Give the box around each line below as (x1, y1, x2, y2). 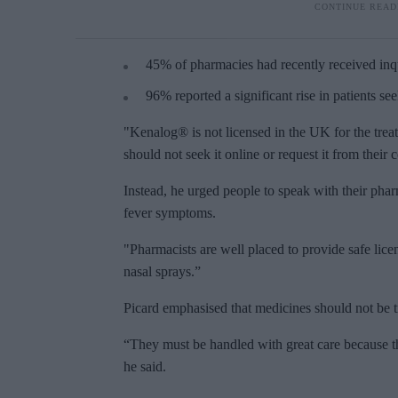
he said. (123, 359, 166, 375)
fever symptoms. (123, 205, 216, 221)
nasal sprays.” (123, 264, 201, 280)
